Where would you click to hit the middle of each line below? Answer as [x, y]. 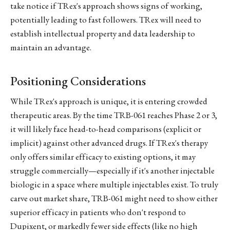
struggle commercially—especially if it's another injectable [112, 171]
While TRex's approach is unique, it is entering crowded [109, 101]
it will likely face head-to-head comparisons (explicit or [106, 129]
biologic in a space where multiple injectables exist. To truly [114, 185]
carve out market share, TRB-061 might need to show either [114, 198]
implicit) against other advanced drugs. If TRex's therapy [109, 143]
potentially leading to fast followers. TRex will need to [106, 19]
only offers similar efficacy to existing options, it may [103, 157]
